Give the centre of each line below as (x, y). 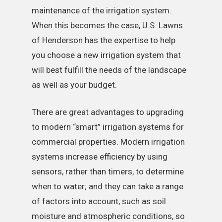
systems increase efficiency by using (100, 157)
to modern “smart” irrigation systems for (108, 127)
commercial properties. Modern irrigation (109, 142)
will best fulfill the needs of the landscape (109, 70)
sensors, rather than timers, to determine (108, 172)
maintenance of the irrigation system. (102, 10)
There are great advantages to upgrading (108, 112)
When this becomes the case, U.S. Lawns (108, 25)
